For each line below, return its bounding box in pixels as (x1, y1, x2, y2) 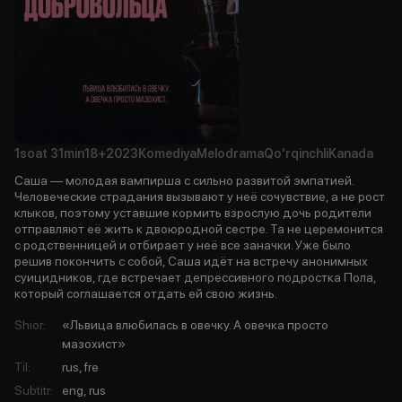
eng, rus (62, 382, 106, 398)
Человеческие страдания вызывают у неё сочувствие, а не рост (14, 188, 385, 204)
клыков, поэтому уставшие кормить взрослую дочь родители (14, 205, 371, 220)
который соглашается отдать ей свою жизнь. (14, 285, 277, 301)
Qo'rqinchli (264, 145, 328, 161)
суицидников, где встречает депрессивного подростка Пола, (14, 269, 376, 284)
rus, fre (62, 359, 99, 374)
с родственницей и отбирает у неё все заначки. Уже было (14, 237, 351, 252)
